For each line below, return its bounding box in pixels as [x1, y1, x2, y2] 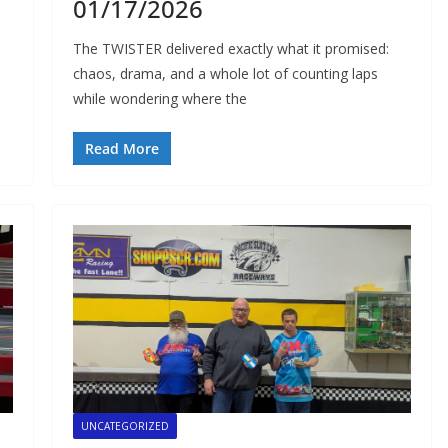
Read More [84, 138, 159, 158]
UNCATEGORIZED [80, 418, 169, 433]
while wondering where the [72, 88, 247, 108]
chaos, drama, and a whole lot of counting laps [72, 63, 378, 83]
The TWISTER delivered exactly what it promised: [72, 38, 389, 58]
